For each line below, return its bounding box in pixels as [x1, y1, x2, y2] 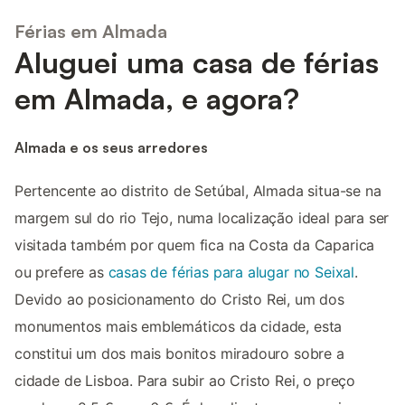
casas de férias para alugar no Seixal [108, 262, 355, 281]
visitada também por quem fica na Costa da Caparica [14, 235, 375, 254]
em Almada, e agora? [14, 80, 299, 118]
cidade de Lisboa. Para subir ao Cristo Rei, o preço [14, 371, 356, 390]
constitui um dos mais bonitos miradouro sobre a [14, 344, 344, 363]
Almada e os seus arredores [14, 137, 208, 156]
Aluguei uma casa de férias [14, 44, 379, 81]
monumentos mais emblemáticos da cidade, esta [14, 316, 343, 335]
